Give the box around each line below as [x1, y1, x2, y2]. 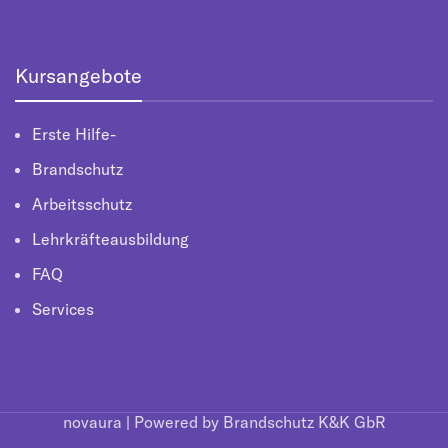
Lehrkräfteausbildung [32, 229, 189, 249]
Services [32, 299, 94, 319]
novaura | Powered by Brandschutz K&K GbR [62, 412, 386, 432]
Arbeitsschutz [32, 194, 132, 214]
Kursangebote [15, 63, 142, 88]
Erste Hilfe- [32, 124, 116, 144]
